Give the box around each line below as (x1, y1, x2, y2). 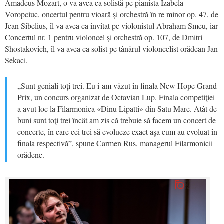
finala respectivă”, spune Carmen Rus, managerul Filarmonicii (17, 137, 213, 148)
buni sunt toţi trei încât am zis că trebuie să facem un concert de (17, 114, 216, 125)
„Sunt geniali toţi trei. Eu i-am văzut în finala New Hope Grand (17, 80, 217, 91)
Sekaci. (5, 54, 28, 65)
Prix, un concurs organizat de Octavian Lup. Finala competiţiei (17, 91, 215, 102)
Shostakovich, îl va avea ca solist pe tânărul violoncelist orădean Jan (5, 43, 218, 54)
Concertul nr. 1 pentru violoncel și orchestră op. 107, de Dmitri (5, 31, 202, 42)
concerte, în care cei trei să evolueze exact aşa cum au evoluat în (17, 126, 217, 137)
